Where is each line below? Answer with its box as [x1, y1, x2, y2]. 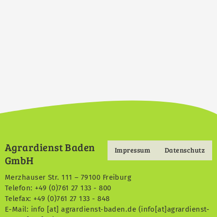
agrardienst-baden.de [61, 204, 137, 214]
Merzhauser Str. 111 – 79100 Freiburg [5, 172, 132, 182]
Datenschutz [165, 145, 205, 155]
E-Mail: [5, 204, 31, 214]
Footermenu [107, 151, 164, 165]
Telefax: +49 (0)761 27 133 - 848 [5, 194, 110, 203]
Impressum [114, 145, 150, 155]
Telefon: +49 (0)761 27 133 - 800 [5, 183, 111, 192]
